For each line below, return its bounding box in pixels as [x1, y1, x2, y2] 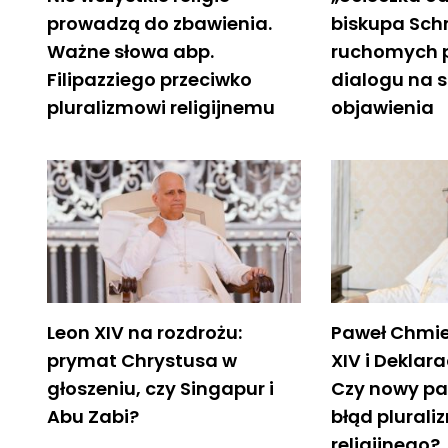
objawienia [331, 94, 435, 120]
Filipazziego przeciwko [47, 66, 252, 92]
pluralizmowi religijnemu [47, 94, 275, 120]
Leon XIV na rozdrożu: [47, 319, 242, 345]
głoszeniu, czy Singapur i [47, 375, 274, 401]
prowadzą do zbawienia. [47, 10, 272, 36]
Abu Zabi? [47, 403, 139, 429]
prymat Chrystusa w [47, 347, 237, 373]
